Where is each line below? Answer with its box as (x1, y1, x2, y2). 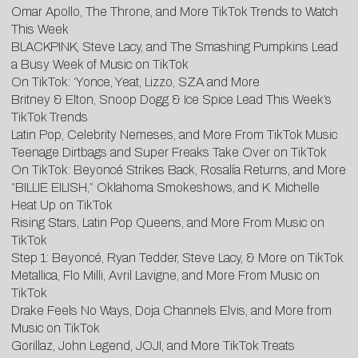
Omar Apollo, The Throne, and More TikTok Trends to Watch (11, 4, 338, 18)
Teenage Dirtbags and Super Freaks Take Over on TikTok (11, 145, 327, 159)
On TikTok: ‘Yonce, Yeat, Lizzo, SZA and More (11, 74, 260, 89)
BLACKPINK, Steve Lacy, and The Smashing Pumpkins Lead (11, 39, 338, 54)
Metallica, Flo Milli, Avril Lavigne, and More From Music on (11, 268, 320, 282)
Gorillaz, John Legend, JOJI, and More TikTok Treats (11, 338, 295, 352)
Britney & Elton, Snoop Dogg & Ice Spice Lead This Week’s (11, 92, 332, 106)
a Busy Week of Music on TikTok (11, 57, 189, 71)
